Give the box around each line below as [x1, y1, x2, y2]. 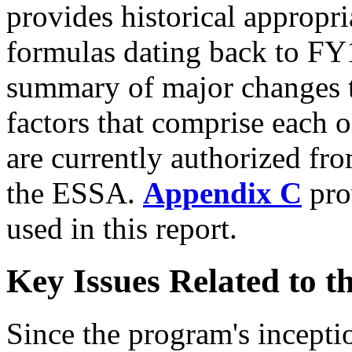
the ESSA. [6, 176, 143, 211]
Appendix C [143, 176, 302, 211]
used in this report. [6, 211, 237, 246]
